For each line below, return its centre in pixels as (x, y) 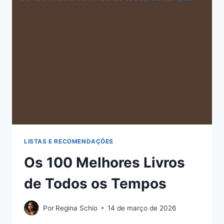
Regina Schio (77, 208)
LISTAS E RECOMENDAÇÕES (69, 141)
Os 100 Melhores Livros (104, 162)
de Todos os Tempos (95, 183)
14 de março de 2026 (142, 208)
